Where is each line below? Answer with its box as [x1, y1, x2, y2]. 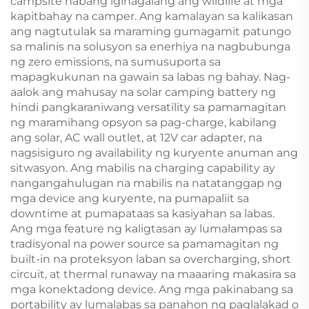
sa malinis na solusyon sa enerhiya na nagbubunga [10, 39, 290, 53]
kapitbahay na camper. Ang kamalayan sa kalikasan [10, 9, 293, 23]
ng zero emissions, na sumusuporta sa [10, 54, 221, 68]
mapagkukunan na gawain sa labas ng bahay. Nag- [10, 70, 290, 83]
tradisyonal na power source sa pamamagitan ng [10, 237, 279, 250]
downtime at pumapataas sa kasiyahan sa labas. [10, 206, 275, 220]
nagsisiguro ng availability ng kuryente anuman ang [10, 146, 298, 159]
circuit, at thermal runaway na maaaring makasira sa [10, 267, 296, 281]
